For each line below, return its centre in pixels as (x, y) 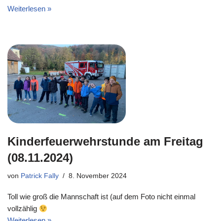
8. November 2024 (98, 176)
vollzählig (23, 208)
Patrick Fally (40, 176)
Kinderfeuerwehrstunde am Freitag (105, 141)
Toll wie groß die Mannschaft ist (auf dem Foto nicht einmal (101, 197)
